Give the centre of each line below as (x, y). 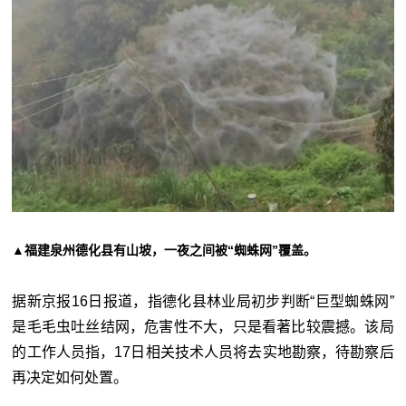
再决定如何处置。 (70, 377)
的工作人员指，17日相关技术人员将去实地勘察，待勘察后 (203, 352)
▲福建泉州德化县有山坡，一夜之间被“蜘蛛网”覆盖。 (164, 250)
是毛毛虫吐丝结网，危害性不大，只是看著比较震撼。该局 (203, 326)
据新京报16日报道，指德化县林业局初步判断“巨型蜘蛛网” (203, 301)
